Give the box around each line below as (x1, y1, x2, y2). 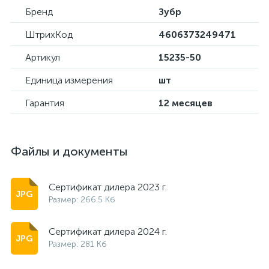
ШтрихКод (25, 29, 73, 40)
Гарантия (25, 97, 64, 109)
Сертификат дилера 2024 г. (49, 226, 167, 237)
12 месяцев (159, 97, 213, 109)
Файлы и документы (11, 144, 128, 159)
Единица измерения (25, 74, 113, 86)
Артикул (25, 52, 60, 63)
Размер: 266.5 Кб (49, 195, 115, 205)
